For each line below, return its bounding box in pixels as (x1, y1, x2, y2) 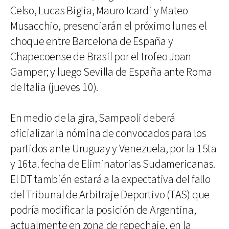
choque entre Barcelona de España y (10, 34, 173, 49)
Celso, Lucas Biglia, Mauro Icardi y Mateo (10, 4, 188, 18)
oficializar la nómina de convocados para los (10, 126, 207, 141)
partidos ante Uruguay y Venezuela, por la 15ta (10, 142, 217, 156)
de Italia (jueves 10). (10, 80, 99, 95)
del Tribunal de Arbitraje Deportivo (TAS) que (10, 188, 210, 202)
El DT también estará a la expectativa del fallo (10, 172, 211, 187)
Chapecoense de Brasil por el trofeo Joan (10, 50, 192, 64)
